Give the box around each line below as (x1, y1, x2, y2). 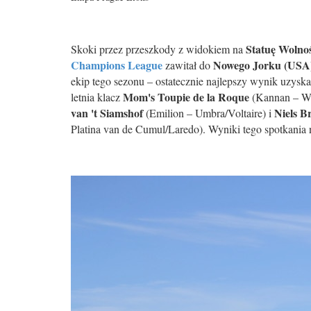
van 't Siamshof (71, 105, 143, 121)
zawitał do (162, 58, 213, 72)
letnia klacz (71, 90, 123, 104)
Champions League (71, 57, 162, 73)
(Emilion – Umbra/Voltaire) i (143, 106, 274, 120)
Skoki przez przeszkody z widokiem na (71, 42, 246, 56)
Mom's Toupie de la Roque (123, 89, 249, 105)
